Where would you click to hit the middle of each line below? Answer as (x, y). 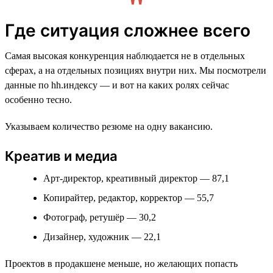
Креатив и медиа (61, 156)
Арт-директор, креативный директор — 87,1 (136, 178)
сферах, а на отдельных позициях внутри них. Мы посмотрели (136, 70)
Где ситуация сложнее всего (128, 30)
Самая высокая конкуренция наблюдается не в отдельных (125, 55)
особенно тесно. (38, 99)
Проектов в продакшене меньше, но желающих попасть (121, 263)
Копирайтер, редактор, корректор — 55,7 (129, 197)
